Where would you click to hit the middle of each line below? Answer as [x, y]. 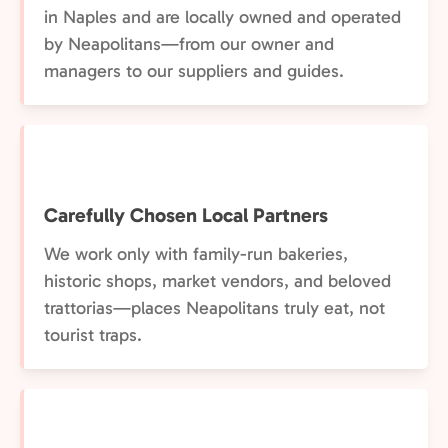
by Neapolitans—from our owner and [189, 44]
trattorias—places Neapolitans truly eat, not [214, 308]
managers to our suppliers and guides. [194, 71]
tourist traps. [93, 335]
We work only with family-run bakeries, [196, 254]
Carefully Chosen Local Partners [186, 215]
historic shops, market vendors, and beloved [217, 281]
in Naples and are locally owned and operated [222, 17]
